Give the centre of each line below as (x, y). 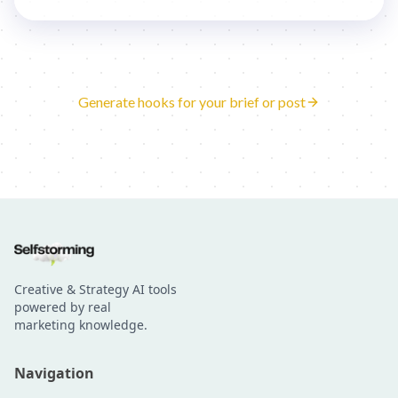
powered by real (63, 307)
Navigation (54, 374)
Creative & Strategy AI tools (96, 290)
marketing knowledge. (81, 325)
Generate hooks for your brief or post (192, 102)
